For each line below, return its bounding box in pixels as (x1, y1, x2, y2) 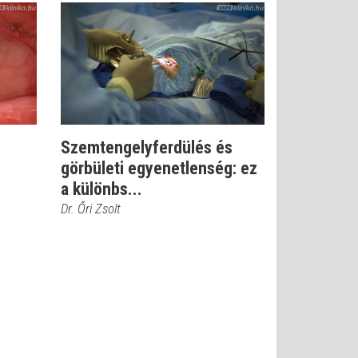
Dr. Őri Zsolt (61, 201, 121, 217)
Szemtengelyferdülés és (61, 137, 233, 157)
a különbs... (61, 179, 142, 199)
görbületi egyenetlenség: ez (61, 158, 257, 178)
